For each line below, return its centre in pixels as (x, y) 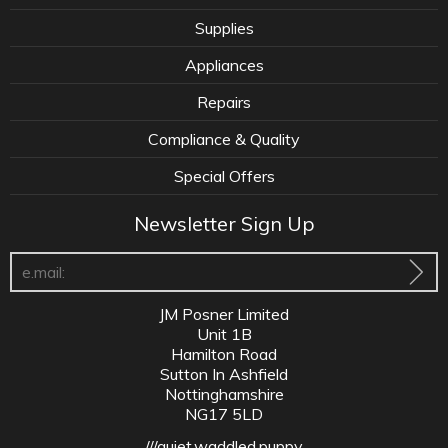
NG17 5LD (224, 413)
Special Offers (224, 175)
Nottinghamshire (224, 393)
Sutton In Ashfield (224, 373)
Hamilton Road (224, 353)
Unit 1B (224, 333)
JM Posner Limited (224, 313)
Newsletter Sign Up (224, 223)
